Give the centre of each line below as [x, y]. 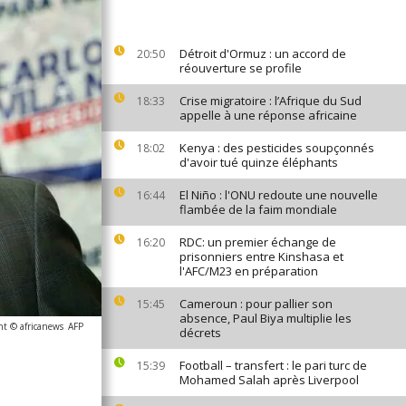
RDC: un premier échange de [258, 242]
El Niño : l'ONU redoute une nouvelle [279, 195]
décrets [200, 333]
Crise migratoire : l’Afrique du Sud [271, 101]
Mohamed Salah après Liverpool [269, 380]
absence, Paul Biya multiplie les [266, 318]
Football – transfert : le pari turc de [273, 365]
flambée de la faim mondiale [258, 209]
